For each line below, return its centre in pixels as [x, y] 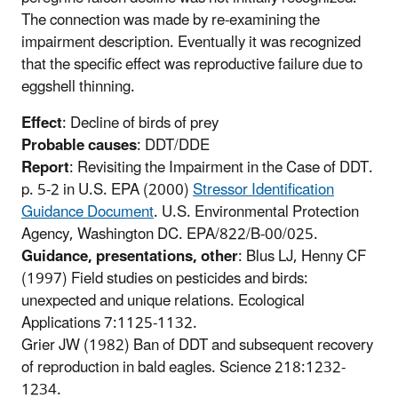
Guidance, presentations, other [130, 257]
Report [45, 168]
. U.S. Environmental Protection [256, 213]
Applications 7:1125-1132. [111, 324]
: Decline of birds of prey [140, 124]
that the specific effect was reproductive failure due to [192, 65]
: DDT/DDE [173, 146]
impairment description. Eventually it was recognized [191, 43]
